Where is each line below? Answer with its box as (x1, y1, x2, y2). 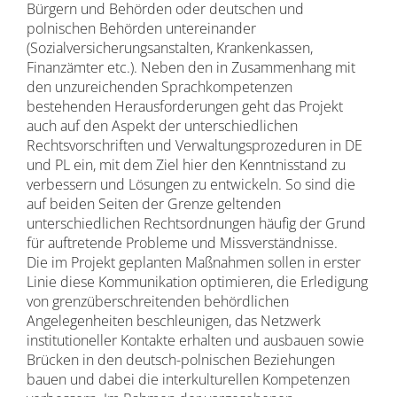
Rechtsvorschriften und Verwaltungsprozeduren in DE (26, 136, 362, 155)
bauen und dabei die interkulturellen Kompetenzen (26, 370, 350, 389)
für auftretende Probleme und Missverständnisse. (26, 233, 338, 253)
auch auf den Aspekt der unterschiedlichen (26, 116, 298, 136)
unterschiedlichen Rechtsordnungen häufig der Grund (26, 214, 366, 233)
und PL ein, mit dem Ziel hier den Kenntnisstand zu (26, 155, 346, 175)
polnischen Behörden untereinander (26, 19, 256, 38)
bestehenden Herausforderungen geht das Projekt (26, 97, 343, 116)
